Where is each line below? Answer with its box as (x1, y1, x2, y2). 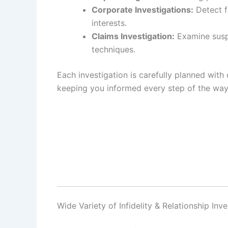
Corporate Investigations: (92, 4, 193, 15)
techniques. (92, 44, 135, 54)
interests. (92, 17, 127, 28)
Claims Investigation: (92, 31, 175, 41)
